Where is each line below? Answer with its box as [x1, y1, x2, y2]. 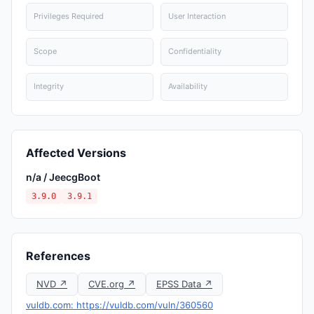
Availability [168, 81, 207, 91]
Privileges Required [34, 11, 104, 21]
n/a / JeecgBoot [26, 171, 100, 183]
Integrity [34, 81, 64, 91]
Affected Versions [26, 146, 126, 160]
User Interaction [168, 11, 226, 21]
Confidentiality [168, 46, 221, 56]
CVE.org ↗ [88, 278, 135, 289]
